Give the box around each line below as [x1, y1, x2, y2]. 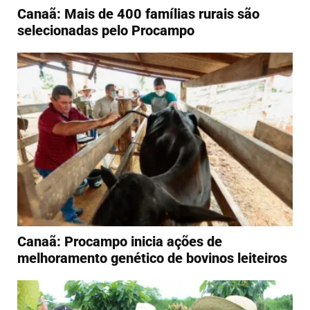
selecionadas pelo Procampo [17, 22, 194, 39]
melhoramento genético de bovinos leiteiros [17, 249, 287, 266]
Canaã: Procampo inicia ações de [17, 232, 222, 250]
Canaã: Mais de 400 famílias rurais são [17, 6, 259, 22]
